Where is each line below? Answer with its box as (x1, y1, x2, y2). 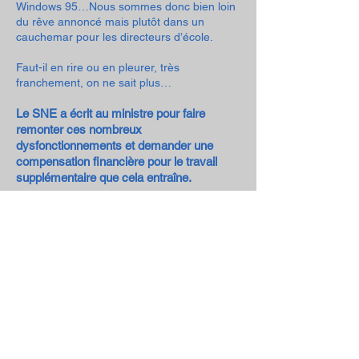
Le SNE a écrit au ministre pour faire (16, 107, 205, 120)
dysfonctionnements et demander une (16, 139, 213, 152)
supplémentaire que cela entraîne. (16, 171, 194, 184)
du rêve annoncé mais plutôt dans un (16, 15, 204, 28)
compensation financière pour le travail (16, 155, 217, 168)
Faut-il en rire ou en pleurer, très (16, 61, 179, 74)
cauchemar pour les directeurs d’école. (16, 30, 213, 43)
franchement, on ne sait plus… (16, 76, 171, 89)
